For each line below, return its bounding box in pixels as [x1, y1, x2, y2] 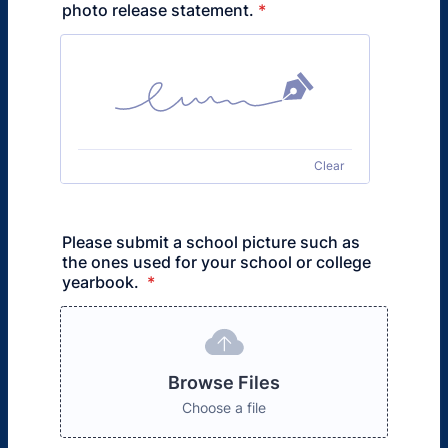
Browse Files [168, 372, 280, 393]
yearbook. [62, 272, 143, 292]
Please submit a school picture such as [62, 232, 360, 252]
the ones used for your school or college [62, 252, 371, 272]
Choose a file [182, 399, 266, 416]
